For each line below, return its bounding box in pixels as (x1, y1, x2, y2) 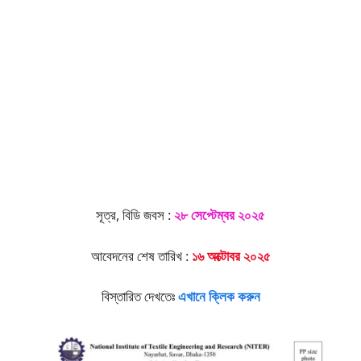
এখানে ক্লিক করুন (177, 287, 260, 306)
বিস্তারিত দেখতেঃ (101, 287, 178, 306)
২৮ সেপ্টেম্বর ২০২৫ (174, 205, 265, 225)
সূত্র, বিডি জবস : (96, 205, 174, 225)
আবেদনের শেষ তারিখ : (90, 246, 192, 265)
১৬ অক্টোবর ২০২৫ (191, 246, 271, 265)
